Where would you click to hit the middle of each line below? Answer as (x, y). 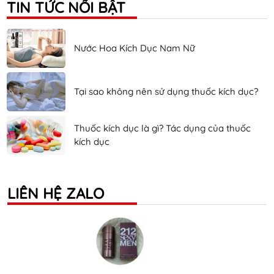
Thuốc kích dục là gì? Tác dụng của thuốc (162, 128)
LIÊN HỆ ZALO (56, 194)
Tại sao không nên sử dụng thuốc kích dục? (166, 91)
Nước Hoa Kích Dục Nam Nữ (135, 48)
